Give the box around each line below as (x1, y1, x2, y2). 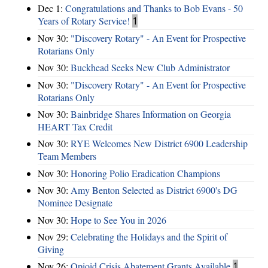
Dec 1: (38, 1, 65, 14)
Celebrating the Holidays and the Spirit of (71, 230, 227, 243)
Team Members (38, 150, 96, 163)
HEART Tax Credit (38, 120, 112, 133)
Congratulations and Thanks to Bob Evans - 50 (65, 1, 243, 14)
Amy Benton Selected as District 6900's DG (71, 184, 237, 197)
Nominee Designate (38, 196, 112, 209)
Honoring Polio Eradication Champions (71, 166, 220, 179)
